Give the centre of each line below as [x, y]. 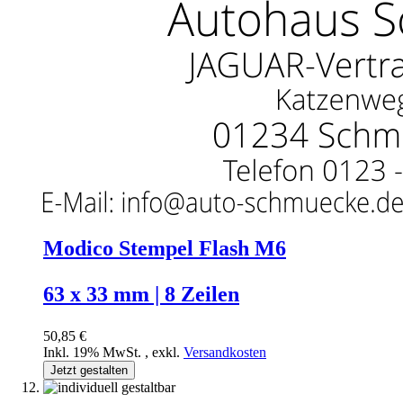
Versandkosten [225, 352]
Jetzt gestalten [89, 370]
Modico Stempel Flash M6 [165, 248]
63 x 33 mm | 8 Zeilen [141, 294]
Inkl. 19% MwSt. [94, 352]
